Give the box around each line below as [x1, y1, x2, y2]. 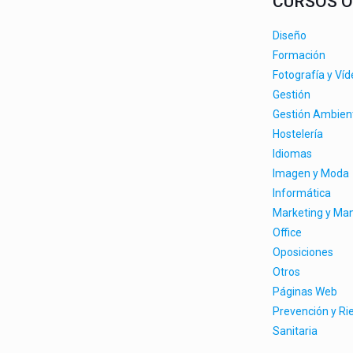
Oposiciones [273, 246, 333, 258]
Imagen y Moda [273, 167, 349, 180]
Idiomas [273, 147, 312, 160]
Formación [273, 49, 325, 61]
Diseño [273, 29, 307, 42]
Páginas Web [273, 285, 337, 298]
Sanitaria [273, 325, 318, 337]
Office [273, 226, 302, 239]
